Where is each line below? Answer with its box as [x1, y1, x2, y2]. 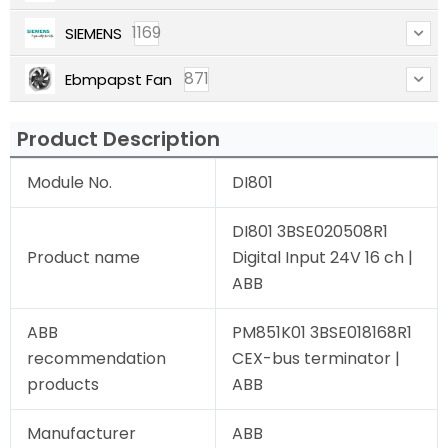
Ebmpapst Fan [65, 68, 172, 90]
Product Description [17, 125, 220, 154]
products [27, 373, 99, 397]
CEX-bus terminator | [232, 347, 400, 371]
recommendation [27, 347, 166, 371]
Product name [27, 246, 140, 270]
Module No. [27, 171, 112, 195]
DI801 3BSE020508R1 [232, 220, 388, 244]
